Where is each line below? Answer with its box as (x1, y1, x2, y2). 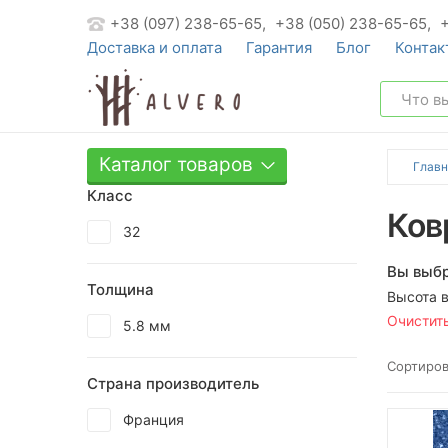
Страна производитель (87, 374, 259, 393)
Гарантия (246, 38, 312, 57)
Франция (123, 411, 184, 428)
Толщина (87, 280, 154, 299)
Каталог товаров (99, 153, 253, 176)
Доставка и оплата (87, 38, 222, 57)
